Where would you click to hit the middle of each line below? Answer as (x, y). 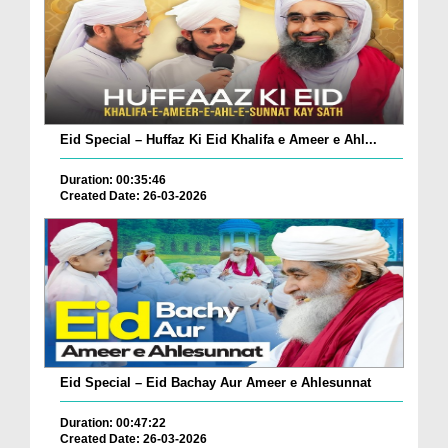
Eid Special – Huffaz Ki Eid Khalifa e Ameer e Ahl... (218, 140)
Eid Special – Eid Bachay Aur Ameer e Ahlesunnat (215, 382)
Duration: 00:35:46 (113, 180)
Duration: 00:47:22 (113, 422)
